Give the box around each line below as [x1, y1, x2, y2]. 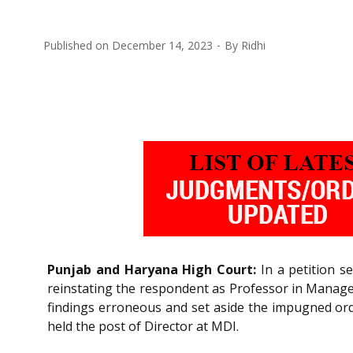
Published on [43, 37, 112, 53]
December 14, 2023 [112, 37, 213, 53]
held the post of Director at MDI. [47, 317, 239, 335]
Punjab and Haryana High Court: [47, 260, 257, 278]
